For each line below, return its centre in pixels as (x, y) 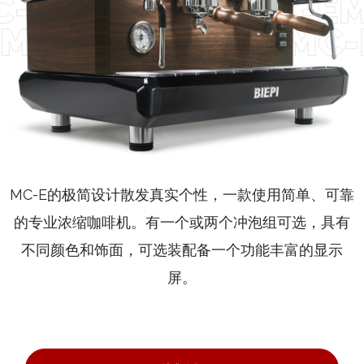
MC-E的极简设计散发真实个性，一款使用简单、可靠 (182, 194)
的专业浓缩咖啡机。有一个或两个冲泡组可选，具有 (182, 222)
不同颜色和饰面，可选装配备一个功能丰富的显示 (182, 249)
